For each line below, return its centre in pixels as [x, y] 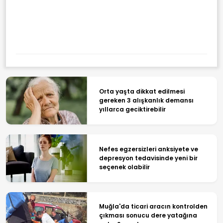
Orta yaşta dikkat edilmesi [142, 92]
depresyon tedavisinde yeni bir [148, 158]
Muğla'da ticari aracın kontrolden [153, 207]
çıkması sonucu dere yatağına [148, 216]
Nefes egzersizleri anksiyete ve [148, 149]
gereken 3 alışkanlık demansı [146, 101]
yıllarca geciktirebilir [132, 110]
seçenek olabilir [124, 167]
